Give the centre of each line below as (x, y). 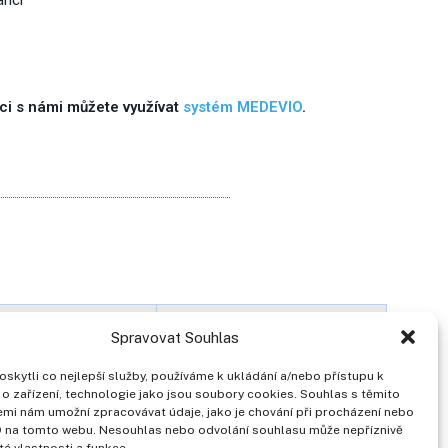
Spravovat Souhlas (174, 337)
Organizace (271, 332)
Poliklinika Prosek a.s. (271, 378)
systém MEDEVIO (243, 107)
